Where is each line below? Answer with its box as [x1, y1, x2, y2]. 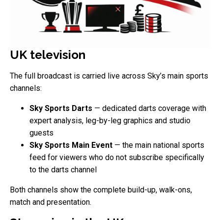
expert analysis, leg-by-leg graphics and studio [29, 115, 191, 125]
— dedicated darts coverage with [92, 103, 206, 113]
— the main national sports [112, 140, 204, 150]
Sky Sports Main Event [29, 140, 112, 150]
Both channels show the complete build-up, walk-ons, [10, 185, 192, 194]
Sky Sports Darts [29, 103, 92, 113]
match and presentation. [10, 197, 91, 207]
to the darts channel [29, 165, 97, 174]
